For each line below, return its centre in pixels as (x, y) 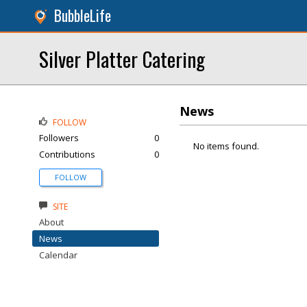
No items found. (226, 146)
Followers (59, 138)
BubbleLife (83, 15)
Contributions (67, 154)
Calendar (58, 255)
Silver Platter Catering (122, 59)
